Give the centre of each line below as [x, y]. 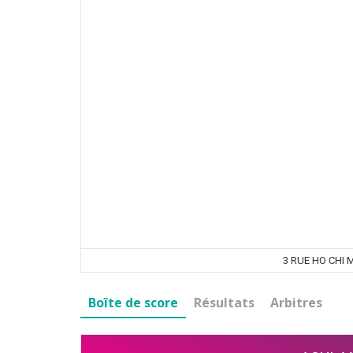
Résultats [224, 302]
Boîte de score [133, 302]
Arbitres [296, 302]
